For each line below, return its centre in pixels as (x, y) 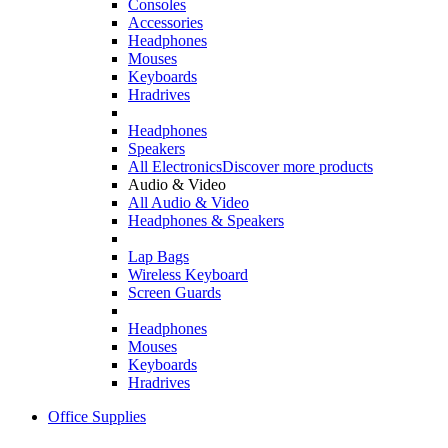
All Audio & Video (188, 202)
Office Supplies (97, 416)
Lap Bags (158, 256)
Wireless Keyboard (188, 274)
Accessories (165, 22)
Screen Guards (174, 292)
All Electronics (175, 166)
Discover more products (297, 166)
